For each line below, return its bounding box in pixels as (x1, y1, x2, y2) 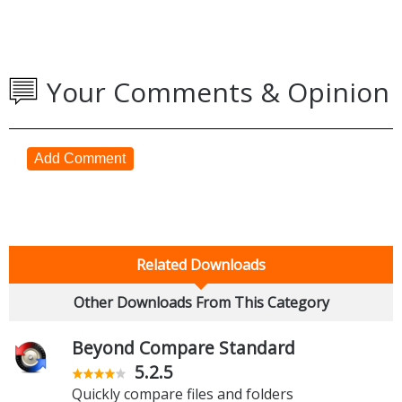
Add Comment (34, 150, 127, 166)
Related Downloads (136, 254, 266, 275)
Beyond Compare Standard (72, 335, 295, 360)
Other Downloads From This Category (73, 292, 329, 312)
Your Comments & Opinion (47, 73, 389, 110)
